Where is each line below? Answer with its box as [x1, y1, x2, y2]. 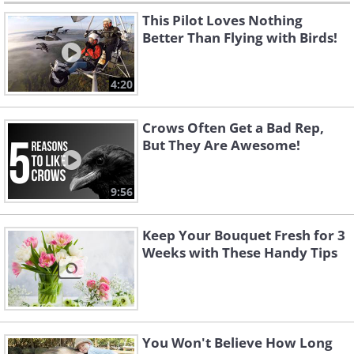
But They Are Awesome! [142, 136, 300, 155]
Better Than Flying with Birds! [142, 28, 337, 47]
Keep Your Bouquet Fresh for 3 [142, 226, 345, 245]
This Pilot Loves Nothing [142, 11, 303, 30]
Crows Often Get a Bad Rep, [142, 119, 324, 137]
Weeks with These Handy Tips [142, 243, 337, 262]
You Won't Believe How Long [142, 333, 333, 352]
